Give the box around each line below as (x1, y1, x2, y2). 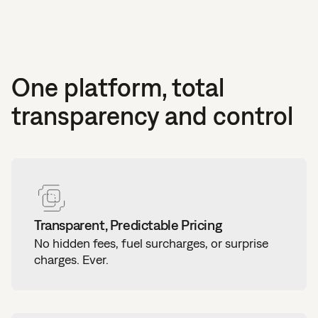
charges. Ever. (34, 252, 109, 267)
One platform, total (11, 72, 224, 102)
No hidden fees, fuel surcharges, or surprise (34, 236, 268, 251)
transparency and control (11, 101, 293, 131)
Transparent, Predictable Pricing (34, 216, 222, 233)
